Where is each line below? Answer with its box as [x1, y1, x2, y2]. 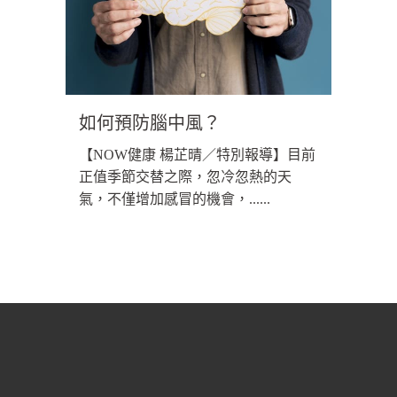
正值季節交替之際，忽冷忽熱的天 [79, 169, 292, 185]
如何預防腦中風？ [79, 113, 221, 134]
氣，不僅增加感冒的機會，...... [79, 191, 270, 207]
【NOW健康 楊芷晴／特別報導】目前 [79, 147, 315, 163]
